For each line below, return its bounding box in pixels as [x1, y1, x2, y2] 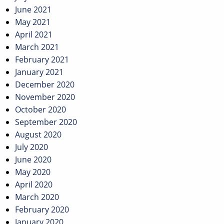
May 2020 [15, 166, 50, 178]
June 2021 [15, 4, 51, 15]
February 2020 [15, 204, 69, 215]
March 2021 [15, 41, 59, 53]
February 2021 [15, 54, 69, 65]
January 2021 [15, 66, 63, 78]
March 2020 [15, 191, 59, 203]
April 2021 [15, 29, 52, 40]
